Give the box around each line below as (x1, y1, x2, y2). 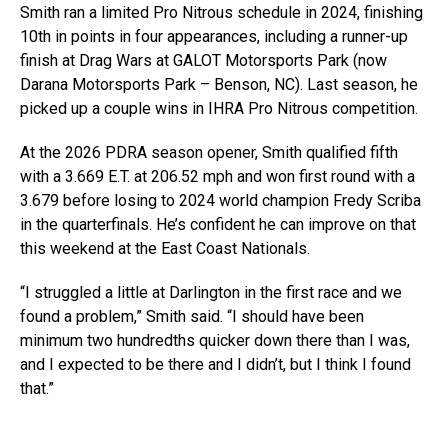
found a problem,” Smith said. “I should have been (20, 307, 364, 326)
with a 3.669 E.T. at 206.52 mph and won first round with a (20, 167, 415, 186)
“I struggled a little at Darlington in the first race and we (20, 283, 402, 302)
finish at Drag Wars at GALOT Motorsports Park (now (20, 51, 387, 70)
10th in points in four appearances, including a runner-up (20, 27, 408, 46)
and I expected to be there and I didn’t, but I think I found (20, 355, 411, 374)
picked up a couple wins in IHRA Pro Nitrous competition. (20, 99, 422, 118)
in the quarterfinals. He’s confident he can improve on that (20, 215, 416, 234)
